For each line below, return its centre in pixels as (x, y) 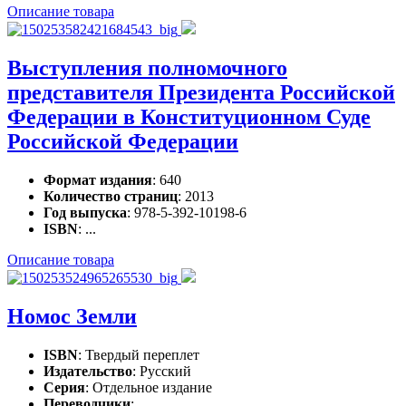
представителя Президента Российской (201, 93)
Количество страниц (111, 196)
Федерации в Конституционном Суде (189, 117)
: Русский (162, 371)
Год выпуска (85, 212)
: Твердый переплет (139, 354)
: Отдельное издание (149, 387)
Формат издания (98, 179)
